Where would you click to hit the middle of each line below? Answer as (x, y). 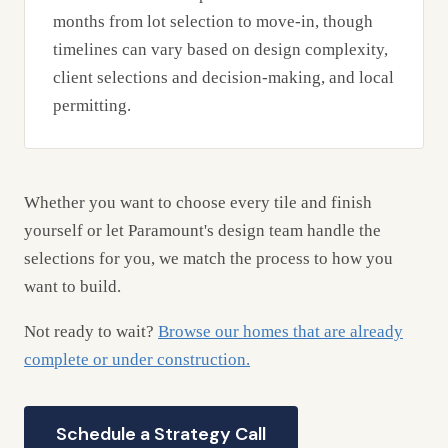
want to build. (72, 287)
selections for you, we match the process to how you (208, 259)
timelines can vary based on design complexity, (220, 50)
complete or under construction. (137, 360)
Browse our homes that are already (280, 332)
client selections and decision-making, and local (223, 78)
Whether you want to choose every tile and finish (198, 203)
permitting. (92, 106)
